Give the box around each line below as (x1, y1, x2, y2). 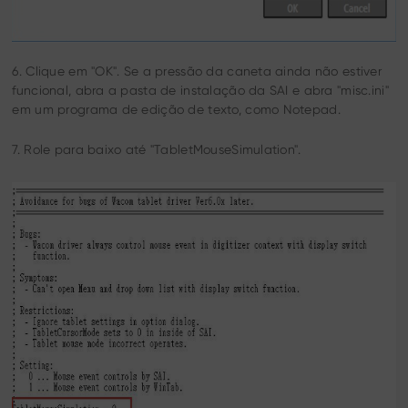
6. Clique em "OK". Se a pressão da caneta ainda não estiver (12, 63, 382, 78)
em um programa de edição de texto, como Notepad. (12, 101, 341, 117)
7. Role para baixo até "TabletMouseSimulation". (12, 141, 301, 157)
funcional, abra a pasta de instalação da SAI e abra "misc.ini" (12, 82, 389, 97)
